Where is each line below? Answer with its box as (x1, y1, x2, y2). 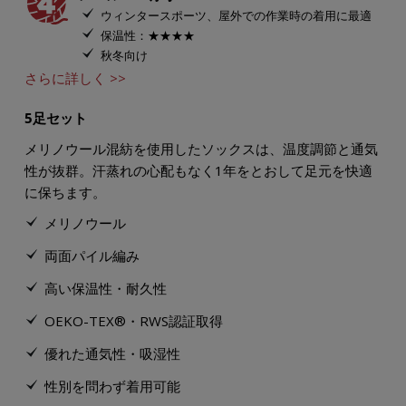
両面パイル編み (44, 246, 140, 265)
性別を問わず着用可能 (44, 376, 180, 395)
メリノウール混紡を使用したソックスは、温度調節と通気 (24, 139, 378, 158)
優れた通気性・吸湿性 (44, 343, 180, 362)
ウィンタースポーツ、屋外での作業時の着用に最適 (101, 6, 372, 24)
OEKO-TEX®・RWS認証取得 (44, 311, 223, 330)
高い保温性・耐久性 (44, 278, 167, 297)
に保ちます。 (24, 182, 106, 201)
